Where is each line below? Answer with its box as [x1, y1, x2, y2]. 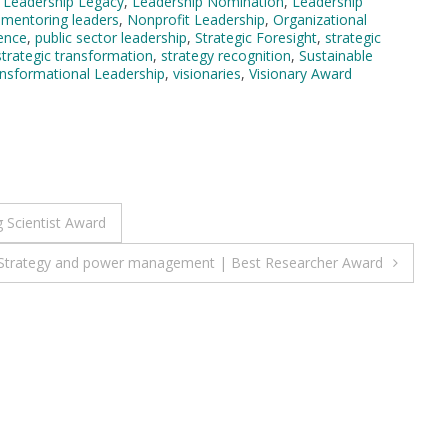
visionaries [173, 63, 241, 83]
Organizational [273, 9, 367, 29]
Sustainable [299, 45, 373, 65]
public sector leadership [35, 27, 187, 47]
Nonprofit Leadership [127, 9, 265, 29]
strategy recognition [161, 45, 291, 65]
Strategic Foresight [195, 27, 317, 47]
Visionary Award [249, 63, 352, 83]
